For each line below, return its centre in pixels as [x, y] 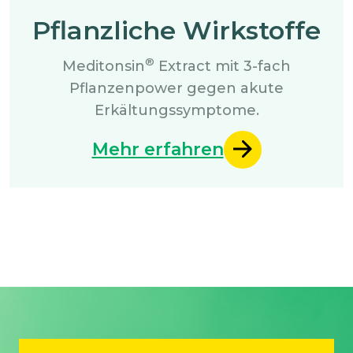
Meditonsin [104, 66]
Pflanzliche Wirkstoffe [176, 30]
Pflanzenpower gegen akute [176, 88]
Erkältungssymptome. [176, 110]
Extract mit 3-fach [223, 66]
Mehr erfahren [158, 150]
